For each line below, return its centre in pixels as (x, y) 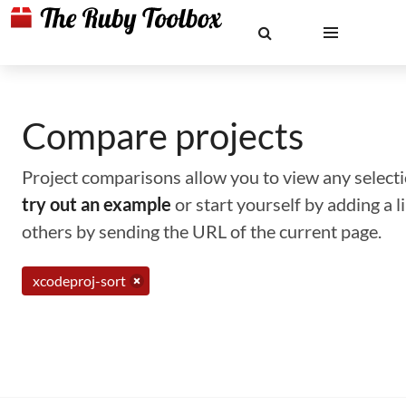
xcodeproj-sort (79, 280)
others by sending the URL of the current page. (202, 231)
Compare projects (163, 136)
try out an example (97, 204)
